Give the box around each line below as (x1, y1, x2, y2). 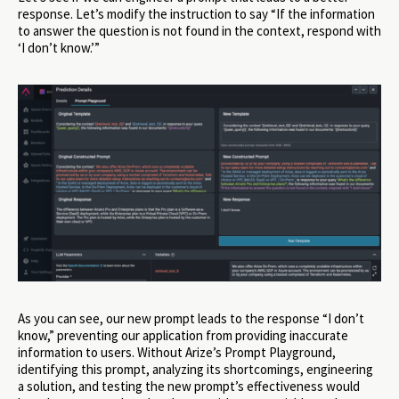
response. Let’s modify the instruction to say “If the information (18, 5, 375, 23)
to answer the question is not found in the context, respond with (18, 22, 381, 40)
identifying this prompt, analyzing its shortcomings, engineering (18, 360, 373, 378)
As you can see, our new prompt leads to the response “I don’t (18, 309, 364, 327)
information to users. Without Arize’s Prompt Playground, (18, 343, 336, 361)
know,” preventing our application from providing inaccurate (18, 326, 348, 344)
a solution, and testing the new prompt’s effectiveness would (18, 377, 360, 395)
